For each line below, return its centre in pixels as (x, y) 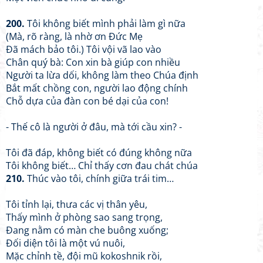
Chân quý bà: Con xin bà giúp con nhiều (93, 62)
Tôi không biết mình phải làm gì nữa (105, 23)
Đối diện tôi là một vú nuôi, (65, 243)
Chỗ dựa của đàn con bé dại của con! (87, 101)
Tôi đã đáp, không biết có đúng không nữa (99, 153)
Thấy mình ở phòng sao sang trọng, (84, 217)
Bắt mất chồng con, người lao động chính (97, 88)
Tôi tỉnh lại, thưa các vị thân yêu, (77, 204)
